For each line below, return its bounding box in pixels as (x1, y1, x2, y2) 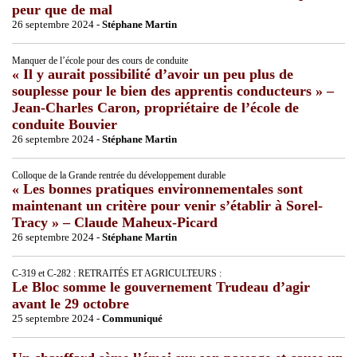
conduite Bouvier (12, 116, 117, 132)
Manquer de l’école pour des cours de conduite (12, 54, 188, 66)
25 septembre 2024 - (12, 312, 102, 324)
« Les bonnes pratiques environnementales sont (12, 180, 303, 197)
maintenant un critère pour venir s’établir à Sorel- (12, 197, 323, 214)
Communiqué (102, 312, 163, 324)
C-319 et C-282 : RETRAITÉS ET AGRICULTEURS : (12, 267, 222, 279)
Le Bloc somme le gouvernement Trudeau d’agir (12, 278, 310, 295)
